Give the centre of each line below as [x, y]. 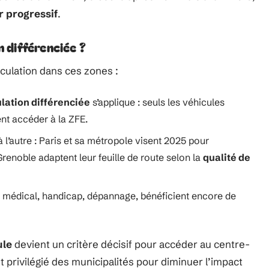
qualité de [227, 157]
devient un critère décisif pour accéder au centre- [131, 244]
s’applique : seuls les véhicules [157, 102]
